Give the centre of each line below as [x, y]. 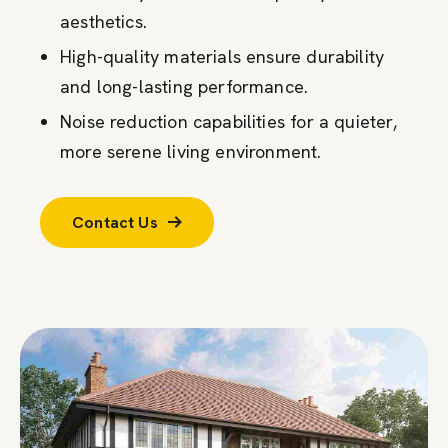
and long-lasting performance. [184, 86]
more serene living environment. [191, 151]
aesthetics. [103, 21]
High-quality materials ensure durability [222, 56]
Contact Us [115, 222]
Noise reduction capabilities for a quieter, [228, 121]
